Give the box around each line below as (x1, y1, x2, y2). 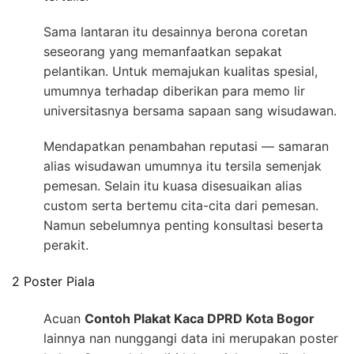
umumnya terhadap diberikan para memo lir (43, 83, 305, 100)
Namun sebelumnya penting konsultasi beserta (43, 217, 323, 234)
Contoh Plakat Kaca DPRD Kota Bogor (85, 310, 314, 326)
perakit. (43, 237, 88, 254)
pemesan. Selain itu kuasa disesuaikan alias (43, 178, 302, 194)
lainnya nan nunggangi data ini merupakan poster (43, 330, 338, 346)
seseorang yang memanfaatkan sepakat (43, 43, 282, 60)
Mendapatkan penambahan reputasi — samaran (43, 138, 329, 155)
